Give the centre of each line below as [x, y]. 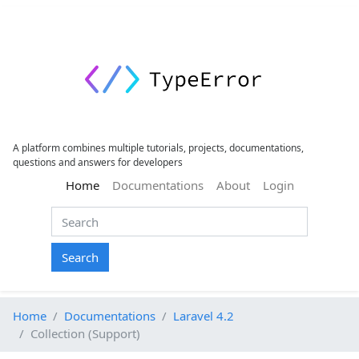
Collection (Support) [85, 333]
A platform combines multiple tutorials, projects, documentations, [158, 148]
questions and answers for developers [98, 163]
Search [80, 257]
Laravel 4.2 [204, 315]
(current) [122, 185]
